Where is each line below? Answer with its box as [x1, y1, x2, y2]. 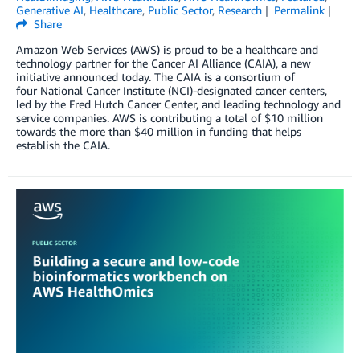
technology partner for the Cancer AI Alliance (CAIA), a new [16, 55, 311, 70]
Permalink [273, 2, 325, 17]
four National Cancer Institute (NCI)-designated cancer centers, [16, 83, 327, 97]
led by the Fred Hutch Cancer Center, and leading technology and [16, 96, 341, 111]
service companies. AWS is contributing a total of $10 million [16, 110, 323, 125]
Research [218, 2, 262, 17]
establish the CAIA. [16, 137, 110, 152]
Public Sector [148, 2, 212, 17]
